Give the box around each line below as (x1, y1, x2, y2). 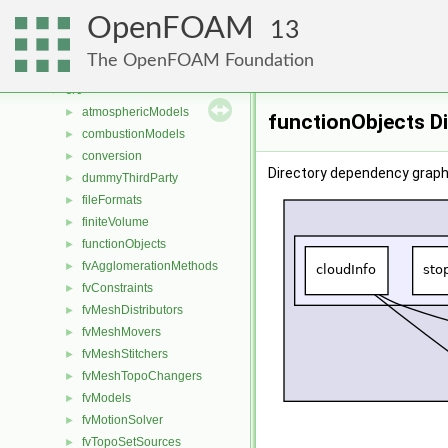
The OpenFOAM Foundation (87, 51, 314, 70)
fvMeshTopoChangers (82, 369, 202, 383)
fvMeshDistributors (82, 303, 183, 317)
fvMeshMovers (82, 325, 161, 339)
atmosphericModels (82, 105, 189, 119)
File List (50, 39, 92, 53)
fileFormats (82, 193, 142, 207)
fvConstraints (82, 281, 153, 295)
